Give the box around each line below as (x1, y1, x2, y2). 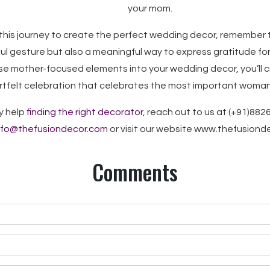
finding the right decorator (26, 107, 143, 117)
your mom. (128, 4, 172, 13)
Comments (92, 156, 178, 187)
